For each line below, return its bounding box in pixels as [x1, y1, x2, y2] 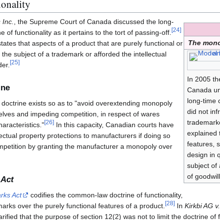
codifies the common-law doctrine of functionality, [28, 191, 183, 199]
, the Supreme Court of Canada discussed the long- [14, 18, 174, 26]
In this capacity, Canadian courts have [54, 120, 174, 129]
